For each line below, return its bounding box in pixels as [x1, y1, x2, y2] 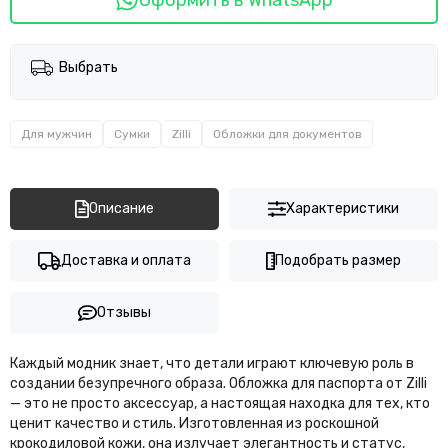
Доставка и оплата [61, 251, 192, 269]
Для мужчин [21, 126, 92, 141]
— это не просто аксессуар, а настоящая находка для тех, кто [10, 394, 430, 412]
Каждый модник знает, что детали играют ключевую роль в [10, 354, 414, 372]
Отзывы [96, 303, 151, 321]
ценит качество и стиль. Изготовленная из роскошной [10, 414, 379, 432]
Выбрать [59, 58, 118, 76]
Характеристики [286, 199, 400, 217]
